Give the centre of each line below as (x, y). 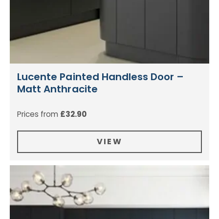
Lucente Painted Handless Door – (101, 77)
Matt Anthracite (57, 89)
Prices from (39, 114)
